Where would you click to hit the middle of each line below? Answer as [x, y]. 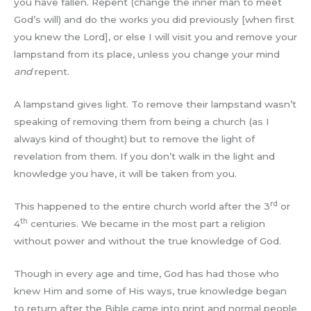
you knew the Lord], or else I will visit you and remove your [155, 36]
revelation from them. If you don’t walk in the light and [144, 156]
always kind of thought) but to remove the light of [134, 138]
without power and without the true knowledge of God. [148, 241]
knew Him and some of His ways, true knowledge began [150, 291]
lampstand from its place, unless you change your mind [147, 54]
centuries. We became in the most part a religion [146, 223]
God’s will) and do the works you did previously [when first [154, 19]
